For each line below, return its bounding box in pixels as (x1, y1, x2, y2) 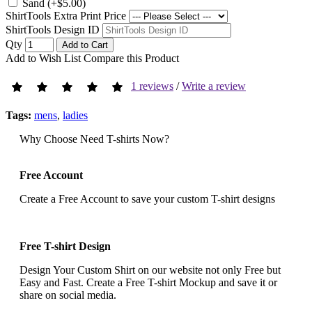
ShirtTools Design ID (6, 23, 100, 36)
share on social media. (19, 288, 116, 301)
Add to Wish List (6, 52, 81, 64)
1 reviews (131, 79, 173, 92)
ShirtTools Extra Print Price (6, 9, 126, 22)
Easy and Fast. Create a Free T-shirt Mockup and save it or (19, 276, 277, 288)
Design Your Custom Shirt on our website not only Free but (19, 263, 281, 276)
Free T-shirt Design (19, 240, 111, 252)
